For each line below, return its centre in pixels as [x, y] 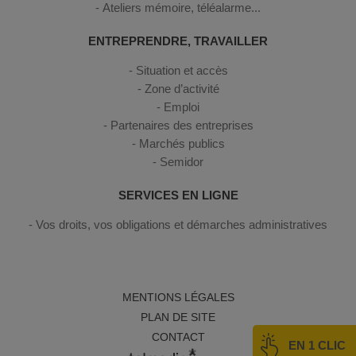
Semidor [182, 161]
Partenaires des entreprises [182, 125]
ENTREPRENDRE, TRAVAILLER [178, 41]
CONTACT [178, 337]
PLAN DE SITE [178, 317]
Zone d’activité [182, 88]
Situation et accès [182, 70]
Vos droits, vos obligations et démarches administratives [182, 224]
